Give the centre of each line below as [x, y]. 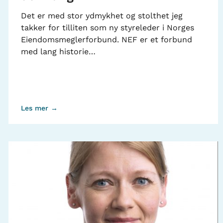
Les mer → [39, 108]
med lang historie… [58, 51]
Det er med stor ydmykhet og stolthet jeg [102, 15]
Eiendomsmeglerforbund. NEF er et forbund [106, 39]
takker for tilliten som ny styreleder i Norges [107, 27]
